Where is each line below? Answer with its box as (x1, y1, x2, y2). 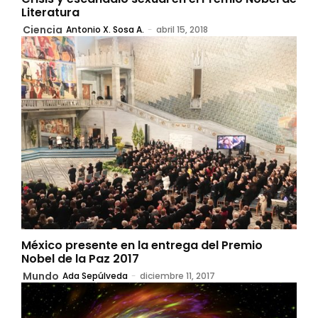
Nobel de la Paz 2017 (21, 251, 139, 268)
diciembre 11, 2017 (140, 270, 215, 283)
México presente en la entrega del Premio (21, 237, 263, 254)
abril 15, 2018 (156, 23, 208, 36)
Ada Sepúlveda (62, 270, 128, 283)
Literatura (21, 4, 79, 21)
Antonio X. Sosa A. (66, 23, 144, 36)
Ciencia (23, 23, 62, 38)
